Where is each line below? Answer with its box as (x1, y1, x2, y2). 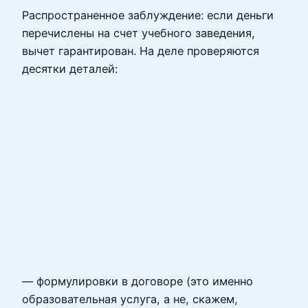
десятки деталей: (22, 62, 118, 76)
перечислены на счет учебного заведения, (22, 26, 255, 41)
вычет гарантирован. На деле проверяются (22, 44, 259, 58)
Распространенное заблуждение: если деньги (22, 8, 274, 23)
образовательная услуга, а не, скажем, (22, 291, 238, 306)
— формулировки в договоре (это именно (22, 274, 253, 288)
